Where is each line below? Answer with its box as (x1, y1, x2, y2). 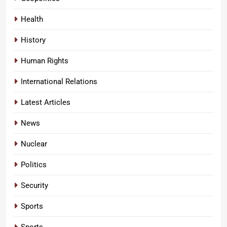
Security (21, 180, 48, 190)
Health (21, 14, 43, 24)
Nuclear (21, 139, 47, 148)
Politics (21, 160, 47, 169)
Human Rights (21, 56, 68, 65)
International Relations (21, 77, 97, 86)
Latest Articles (21, 97, 70, 107)
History (21, 35, 46, 45)
